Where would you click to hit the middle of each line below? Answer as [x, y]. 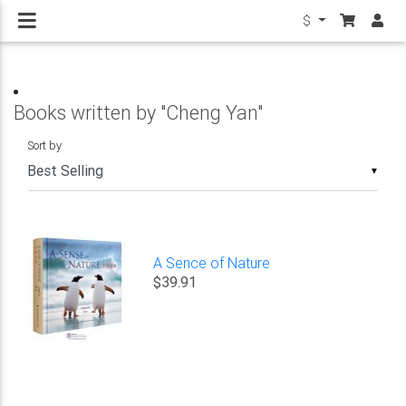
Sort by [44, 145]
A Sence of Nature [212, 262]
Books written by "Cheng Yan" [138, 113]
